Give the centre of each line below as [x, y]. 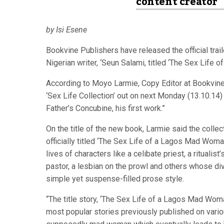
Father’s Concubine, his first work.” [105, 108]
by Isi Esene [66, 30]
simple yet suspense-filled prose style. [115, 179]
